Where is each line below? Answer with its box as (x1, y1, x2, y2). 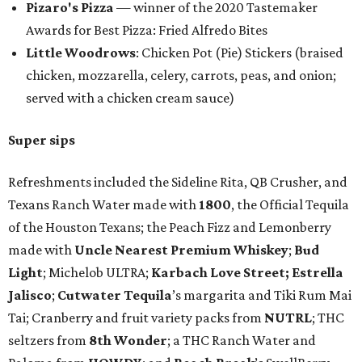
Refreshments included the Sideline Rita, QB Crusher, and (8, 174, 347, 191)
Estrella (292, 264, 343, 281)
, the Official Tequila (231, 196, 349, 213)
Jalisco (8, 287, 52, 304)
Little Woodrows (26, 44, 136, 61)
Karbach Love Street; (151, 264, 289, 281)
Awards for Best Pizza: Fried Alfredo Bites (26, 22, 267, 39)
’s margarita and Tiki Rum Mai (172, 287, 351, 304)
